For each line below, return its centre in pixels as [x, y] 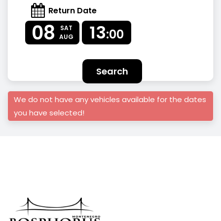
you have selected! [49, 113]
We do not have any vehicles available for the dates [110, 99]
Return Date [73, 10]
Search [112, 71]
